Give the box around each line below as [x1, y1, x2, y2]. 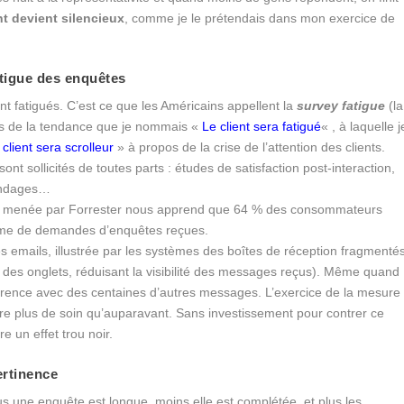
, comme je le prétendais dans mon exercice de [124, 11, 396, 26]
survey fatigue [297, 98, 386, 114]
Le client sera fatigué [202, 119, 322, 134]
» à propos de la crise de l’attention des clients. [114, 140, 386, 155]
